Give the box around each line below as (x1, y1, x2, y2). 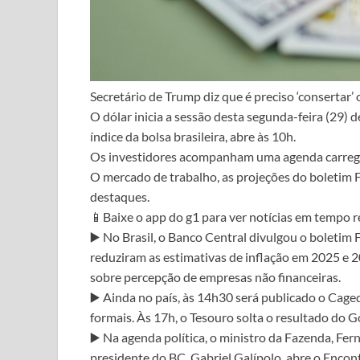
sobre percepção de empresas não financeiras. (90, 268, 341, 284)
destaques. (90, 188, 149, 204)
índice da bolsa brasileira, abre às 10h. (90, 128, 296, 144)
